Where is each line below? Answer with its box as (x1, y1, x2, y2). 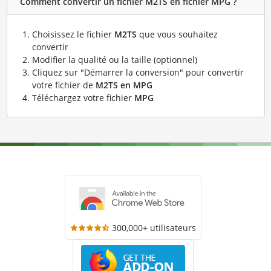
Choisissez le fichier (31, 28, 114, 40)
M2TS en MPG (95, 79, 152, 91)
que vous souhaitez (136, 28, 218, 40)
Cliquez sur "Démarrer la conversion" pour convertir (31, 66, 244, 78)
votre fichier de (31, 79, 96, 91)
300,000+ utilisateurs (112, 221, 196, 233)
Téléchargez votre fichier (31, 91, 134, 103)
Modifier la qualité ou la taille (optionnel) (31, 53, 197, 65)
